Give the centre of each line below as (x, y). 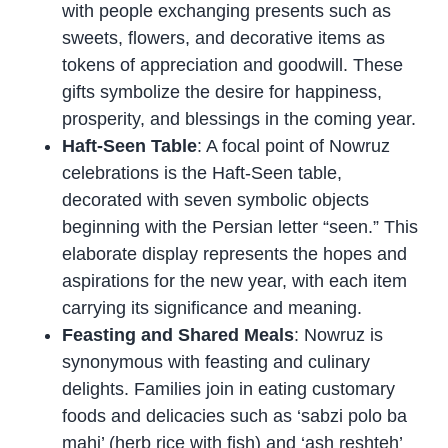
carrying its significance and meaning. (212, 307)
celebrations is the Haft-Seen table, (202, 172)
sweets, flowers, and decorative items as (224, 37)
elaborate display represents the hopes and (235, 253)
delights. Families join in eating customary (229, 388)
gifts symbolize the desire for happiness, (222, 91)
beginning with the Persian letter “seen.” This (240, 226)
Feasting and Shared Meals (178, 334)
